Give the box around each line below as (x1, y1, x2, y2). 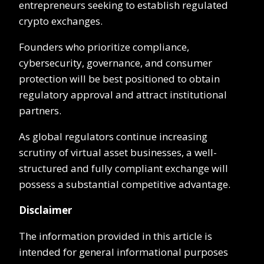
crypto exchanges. (19, 14, 103, 28)
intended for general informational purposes (19, 245, 228, 259)
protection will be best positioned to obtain (19, 71, 220, 85)
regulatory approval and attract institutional (19, 87, 227, 101)
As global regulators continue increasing (19, 129, 207, 143)
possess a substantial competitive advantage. (19, 177, 230, 191)
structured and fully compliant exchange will (19, 161, 228, 175)
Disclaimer (19, 203, 72, 217)
